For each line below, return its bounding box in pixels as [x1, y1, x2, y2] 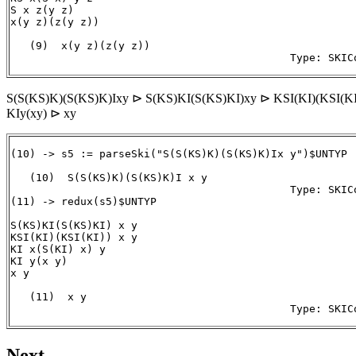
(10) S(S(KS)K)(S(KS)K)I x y [10, 172, 207, 184]
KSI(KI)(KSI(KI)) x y [10, 231, 137, 244]
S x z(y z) [10, 4, 74, 17]
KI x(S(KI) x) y [10, 243, 106, 256]
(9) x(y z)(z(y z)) [10, 40, 150, 52]
